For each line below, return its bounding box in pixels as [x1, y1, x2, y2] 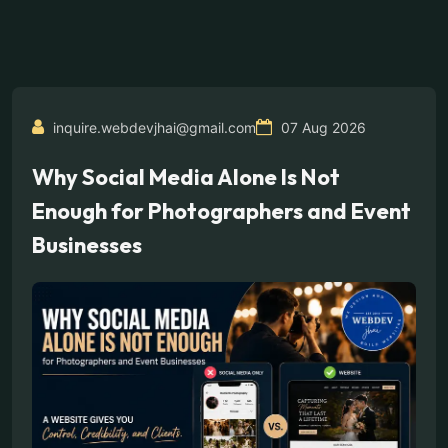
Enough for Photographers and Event [32, 197, 411, 225]
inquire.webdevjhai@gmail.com [49, 119, 256, 136]
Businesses [32, 231, 142, 259]
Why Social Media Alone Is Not [32, 163, 340, 191]
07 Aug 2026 [277, 119, 366, 136]
